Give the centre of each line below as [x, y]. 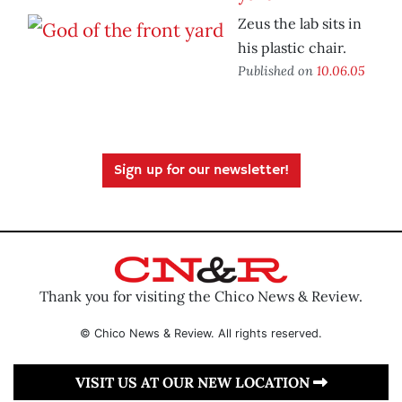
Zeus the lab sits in [300, 24]
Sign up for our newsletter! [201, 171]
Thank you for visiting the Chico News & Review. [201, 296]
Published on [277, 71]
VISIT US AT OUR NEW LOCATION [194, 382]
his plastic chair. [292, 48]
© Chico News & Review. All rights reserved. [201, 333]
